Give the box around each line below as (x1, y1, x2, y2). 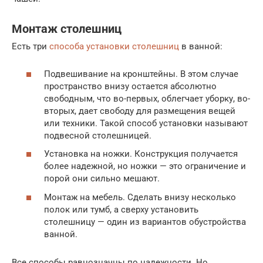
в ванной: (179, 41, 222, 52)
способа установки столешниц (49, 41, 179, 52)
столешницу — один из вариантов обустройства (44, 216, 246, 227)
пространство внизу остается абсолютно (44, 80, 217, 92)
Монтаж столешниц (12, 22, 122, 36)
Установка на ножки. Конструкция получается (44, 149, 238, 160)
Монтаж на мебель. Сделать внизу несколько (44, 191, 236, 203)
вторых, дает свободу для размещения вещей (44, 105, 235, 116)
